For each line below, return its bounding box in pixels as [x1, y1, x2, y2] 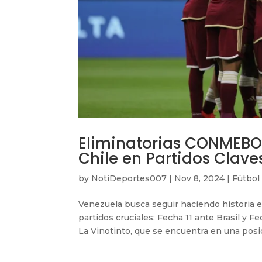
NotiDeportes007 [91, 173, 167, 184]
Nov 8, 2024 [174, 173, 225, 184]
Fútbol [232, 173, 260, 184]
